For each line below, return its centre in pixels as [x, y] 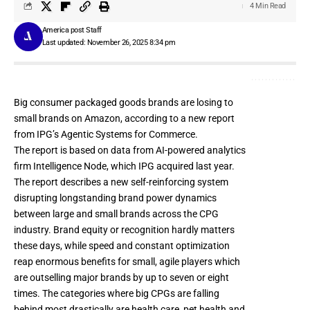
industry [31, 229]
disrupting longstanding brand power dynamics [115, 198]
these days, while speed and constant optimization [122, 245]
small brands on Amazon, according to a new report [124, 118]
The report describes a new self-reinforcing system [121, 182]
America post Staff [72, 30]
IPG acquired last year [184, 166]
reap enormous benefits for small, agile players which [127, 261]
